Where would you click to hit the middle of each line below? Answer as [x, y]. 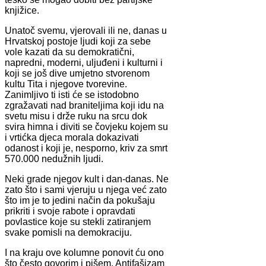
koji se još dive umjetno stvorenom [77, 73]
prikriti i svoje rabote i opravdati [70, 211]
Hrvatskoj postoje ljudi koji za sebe [78, 41]
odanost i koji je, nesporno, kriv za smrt [86, 148]
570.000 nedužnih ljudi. [54, 159]
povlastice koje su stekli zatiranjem [78, 221]
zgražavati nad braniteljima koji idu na [84, 105]
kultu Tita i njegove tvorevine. [66, 84]
